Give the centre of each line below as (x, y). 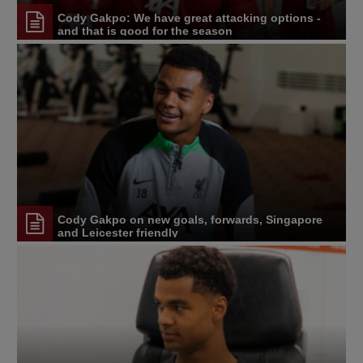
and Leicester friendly (118, 233)
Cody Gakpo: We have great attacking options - (189, 18)
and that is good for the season (145, 31)
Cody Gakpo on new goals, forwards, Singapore (190, 220)
